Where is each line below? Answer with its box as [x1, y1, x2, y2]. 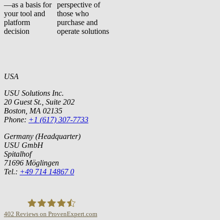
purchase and [57, 18, 98, 27]
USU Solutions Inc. [4, 88, 64, 97]
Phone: [4, 115, 28, 124]
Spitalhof [4, 149, 31, 158]
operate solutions [57, 27, 109, 35]
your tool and [4, 9, 45, 18]
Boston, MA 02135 [4, 106, 62, 115]
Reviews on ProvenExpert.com [14, 210, 97, 218]
